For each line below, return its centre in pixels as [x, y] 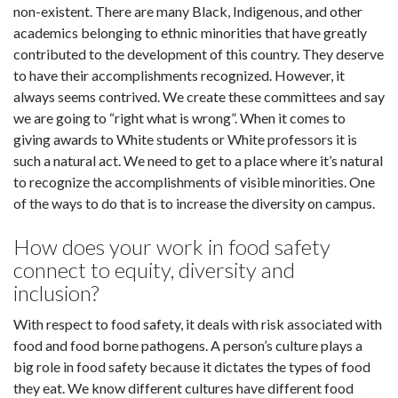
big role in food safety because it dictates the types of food [192, 366]
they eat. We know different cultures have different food [183, 388]
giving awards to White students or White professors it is [185, 139]
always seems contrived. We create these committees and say [199, 96]
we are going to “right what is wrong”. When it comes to [179, 118]
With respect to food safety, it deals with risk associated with [198, 324]
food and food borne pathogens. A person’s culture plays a [188, 345]
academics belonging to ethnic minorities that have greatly [190, 32]
